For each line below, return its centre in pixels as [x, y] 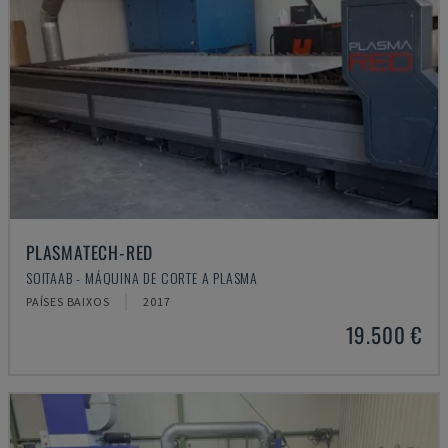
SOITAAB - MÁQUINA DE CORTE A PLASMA [142, 277]
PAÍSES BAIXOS [68, 301]
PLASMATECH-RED [90, 252]
